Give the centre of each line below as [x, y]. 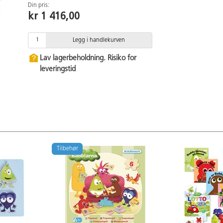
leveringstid [58, 69]
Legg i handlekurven [99, 40]
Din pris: [39, 5]
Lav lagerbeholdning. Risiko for [88, 58]
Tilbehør [67, 149]
